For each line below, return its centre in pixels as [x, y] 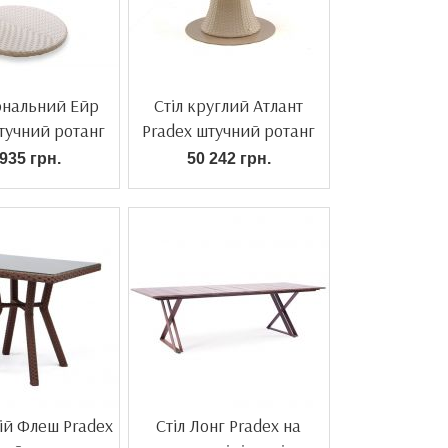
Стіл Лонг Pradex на [228, 425]
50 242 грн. [228, 158]
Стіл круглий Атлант [228, 105]
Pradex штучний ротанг [228, 130]
